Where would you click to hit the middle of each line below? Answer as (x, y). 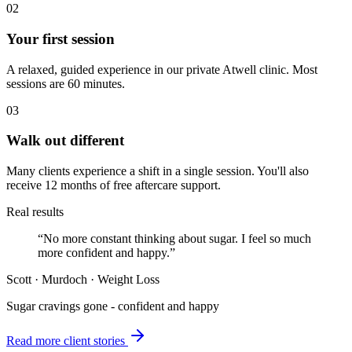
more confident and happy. (104, 253)
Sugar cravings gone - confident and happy (113, 306)
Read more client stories (67, 341)
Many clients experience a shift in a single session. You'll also (158, 171)
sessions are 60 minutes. (66, 83)
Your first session (60, 39)
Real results (35, 212)
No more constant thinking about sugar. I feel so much (177, 239)
